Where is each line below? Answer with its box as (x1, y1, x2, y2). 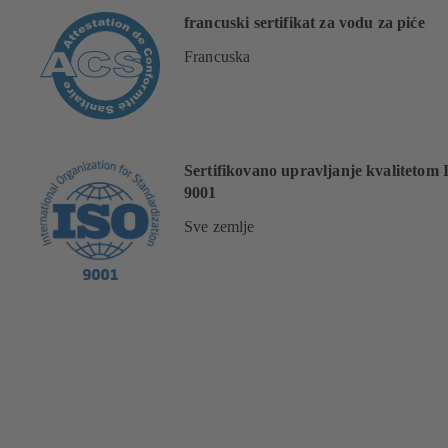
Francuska (184, 47, 251, 65)
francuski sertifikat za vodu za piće (184, 13, 425, 31)
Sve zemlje (184, 217, 255, 235)
